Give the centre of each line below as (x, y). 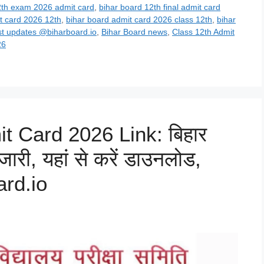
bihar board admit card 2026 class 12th (139, 19)
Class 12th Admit (203, 32)
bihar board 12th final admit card (160, 7)
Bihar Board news (134, 32)
